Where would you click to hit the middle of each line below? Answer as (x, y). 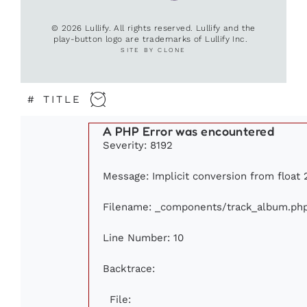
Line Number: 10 (143, 238)
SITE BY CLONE (153, 50)
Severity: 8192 (138, 145)
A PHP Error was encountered (189, 131)
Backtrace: (129, 269)
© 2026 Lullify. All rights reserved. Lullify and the (153, 28)
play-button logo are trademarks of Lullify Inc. (153, 39)
